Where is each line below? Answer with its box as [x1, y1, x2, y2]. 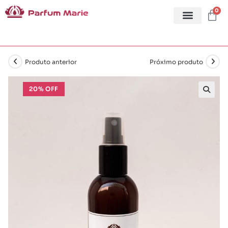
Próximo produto [150, 58, 203, 66]
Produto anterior [25, 58, 77, 66]
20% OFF [28, 85, 59, 93]
